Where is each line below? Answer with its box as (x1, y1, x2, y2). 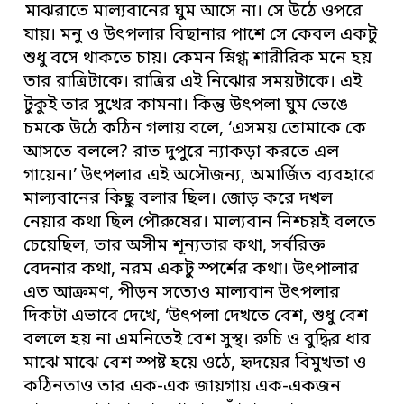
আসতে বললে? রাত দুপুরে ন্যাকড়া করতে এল (23, 142, 340, 165)
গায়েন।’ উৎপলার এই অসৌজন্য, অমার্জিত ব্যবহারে (23, 165, 376, 188)
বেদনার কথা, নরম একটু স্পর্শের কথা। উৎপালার (23, 259, 360, 282)
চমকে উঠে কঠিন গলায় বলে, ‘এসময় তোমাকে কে (23, 118, 367, 142)
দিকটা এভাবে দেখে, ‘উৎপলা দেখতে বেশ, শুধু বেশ (23, 306, 369, 329)
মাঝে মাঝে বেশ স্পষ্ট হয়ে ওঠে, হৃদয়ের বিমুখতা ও (23, 353, 367, 376)
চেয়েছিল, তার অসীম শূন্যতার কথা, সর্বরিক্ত (23, 235, 326, 259)
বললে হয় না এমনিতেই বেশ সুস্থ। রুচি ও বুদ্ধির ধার (23, 329, 372, 353)
